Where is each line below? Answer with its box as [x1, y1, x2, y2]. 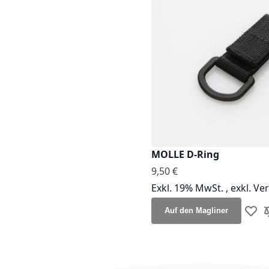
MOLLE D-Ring [151, 147, 219, 161]
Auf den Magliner [165, 205, 228, 215]
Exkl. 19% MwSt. [151, 181, 226, 195]
